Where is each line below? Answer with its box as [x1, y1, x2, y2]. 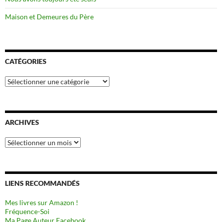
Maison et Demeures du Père [5, 12, 94, 21]
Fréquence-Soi [5, 207, 50, 216]
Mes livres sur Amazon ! [5, 198, 78, 207]
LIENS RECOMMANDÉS [5, 178, 80, 187]
